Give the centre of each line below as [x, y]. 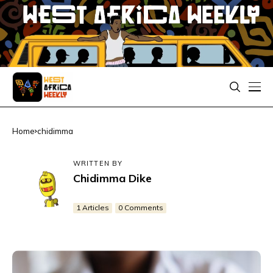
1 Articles [93, 208]
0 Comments [141, 208]
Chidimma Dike [112, 178]
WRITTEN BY [98, 163]
